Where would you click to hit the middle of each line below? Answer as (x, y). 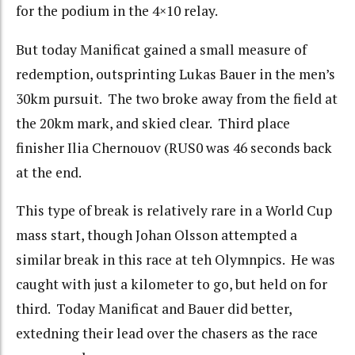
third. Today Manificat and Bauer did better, (154, 309)
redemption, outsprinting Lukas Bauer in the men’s (176, 74)
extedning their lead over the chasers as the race (167, 334)
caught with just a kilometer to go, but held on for (172, 284)
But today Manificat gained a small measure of (161, 49)
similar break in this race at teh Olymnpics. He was (176, 260)
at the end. (49, 172)
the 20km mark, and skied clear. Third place (153, 123)
